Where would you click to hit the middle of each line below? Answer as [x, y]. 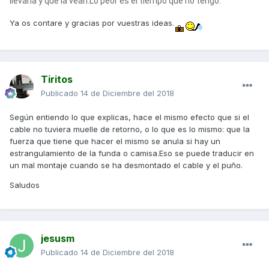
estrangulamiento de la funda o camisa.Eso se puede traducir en [132, 153]
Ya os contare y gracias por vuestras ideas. [92, 23]
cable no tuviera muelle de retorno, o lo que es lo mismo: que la [130, 129]
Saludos [25, 185]
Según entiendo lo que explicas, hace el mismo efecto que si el [129, 117]
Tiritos [57, 80]
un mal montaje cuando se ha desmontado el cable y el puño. [126, 165]
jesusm [58, 239]
